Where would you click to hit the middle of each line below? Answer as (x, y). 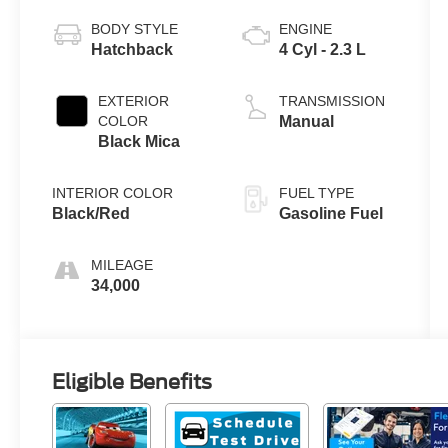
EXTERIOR (134, 100)
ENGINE (305, 28)
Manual (306, 121)
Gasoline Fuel (330, 213)
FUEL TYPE (316, 192)
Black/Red (91, 213)
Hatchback (132, 49)
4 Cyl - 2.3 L (322, 49)
